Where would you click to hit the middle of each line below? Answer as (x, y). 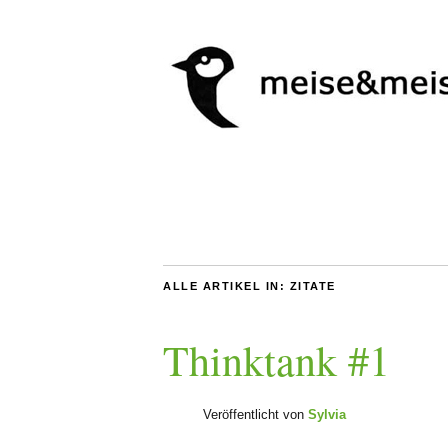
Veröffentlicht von (255, 414)
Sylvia (327, 414)
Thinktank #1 (276, 360)
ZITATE (312, 286)
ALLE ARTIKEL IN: (226, 286)
